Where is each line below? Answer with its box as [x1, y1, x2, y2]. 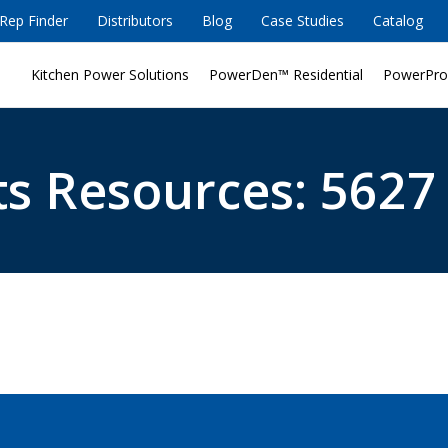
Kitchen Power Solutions [31, 64, 190, 84]
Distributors [97, 11, 173, 30]
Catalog [373, 11, 423, 30]
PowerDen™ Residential [209, 64, 364, 84]
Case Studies [261, 11, 344, 30]
